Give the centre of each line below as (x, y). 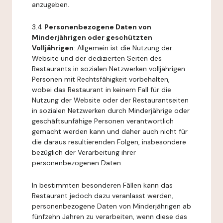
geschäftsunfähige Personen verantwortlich (103, 121)
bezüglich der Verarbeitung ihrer (84, 152)
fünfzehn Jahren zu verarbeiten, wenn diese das (110, 217)
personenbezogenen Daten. (77, 163)
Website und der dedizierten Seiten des (97, 58)
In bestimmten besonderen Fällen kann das (102, 185)
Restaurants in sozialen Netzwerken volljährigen (109, 69)
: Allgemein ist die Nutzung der (123, 48)
